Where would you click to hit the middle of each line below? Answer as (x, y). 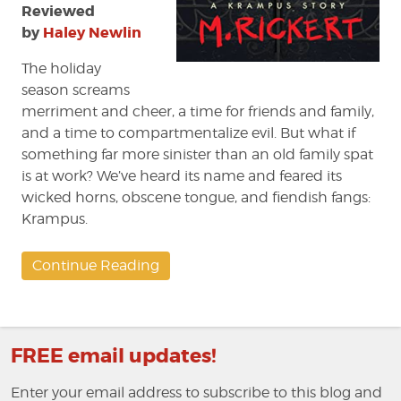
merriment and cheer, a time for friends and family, (198, 112)
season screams (76, 90)
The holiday (61, 69)
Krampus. (55, 219)
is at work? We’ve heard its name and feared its (182, 176)
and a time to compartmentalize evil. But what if (188, 133)
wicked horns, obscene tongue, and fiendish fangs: (196, 198)
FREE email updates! (114, 357)
